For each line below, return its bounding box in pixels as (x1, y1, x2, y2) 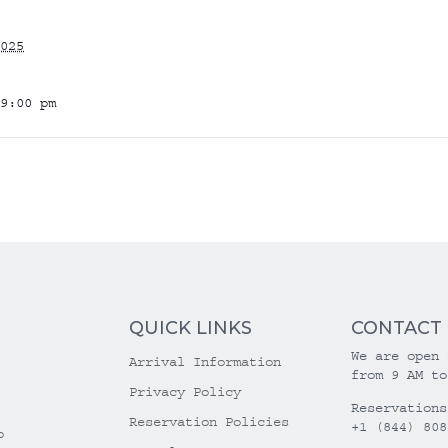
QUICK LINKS (129, 316, 253, 339)
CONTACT (350, 316, 442, 339)
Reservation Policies (129, 413, 290, 430)
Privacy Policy (129, 383, 242, 400)
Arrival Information (129, 353, 282, 370)
